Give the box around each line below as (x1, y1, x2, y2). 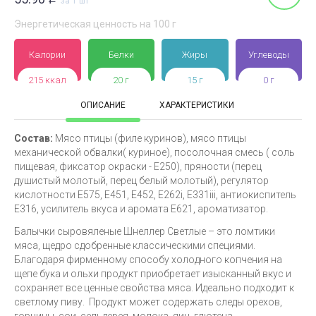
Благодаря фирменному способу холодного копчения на (14, 254, 282, 265)
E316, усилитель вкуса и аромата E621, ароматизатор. (14, 203, 268, 214)
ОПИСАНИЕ (80, 100, 126, 110)
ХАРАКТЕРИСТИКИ (159, 100, 234, 110)
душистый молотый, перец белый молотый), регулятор (14, 175, 269, 186)
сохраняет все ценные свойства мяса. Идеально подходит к (14, 282, 294, 293)
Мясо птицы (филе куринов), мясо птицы (53, 133, 246, 144)
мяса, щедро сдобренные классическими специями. (14, 240, 255, 251)
